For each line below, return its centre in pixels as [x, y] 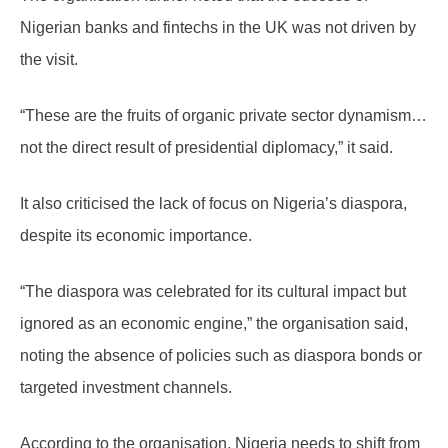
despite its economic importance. [136, 236]
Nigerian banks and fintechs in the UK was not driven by [218, 28]
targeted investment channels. [126, 388]
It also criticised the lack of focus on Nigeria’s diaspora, [213, 204]
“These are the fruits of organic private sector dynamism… [223, 116]
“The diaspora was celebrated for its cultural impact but [213, 292]
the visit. [49, 60]
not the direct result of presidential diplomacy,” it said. [206, 148]
